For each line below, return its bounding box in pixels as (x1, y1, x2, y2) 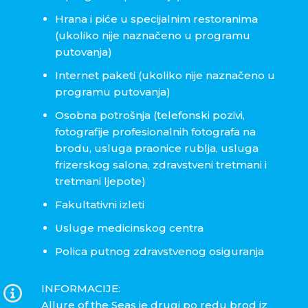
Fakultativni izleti (55, 198, 144, 212)
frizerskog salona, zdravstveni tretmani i (55, 158, 267, 172)
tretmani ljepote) (55, 175, 146, 188)
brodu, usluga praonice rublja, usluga (55, 142, 258, 155)
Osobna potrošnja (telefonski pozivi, (55, 109, 245, 122)
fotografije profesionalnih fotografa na (55, 125, 256, 139)
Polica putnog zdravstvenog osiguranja (55, 245, 264, 258)
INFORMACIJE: (41, 282, 120, 296)
